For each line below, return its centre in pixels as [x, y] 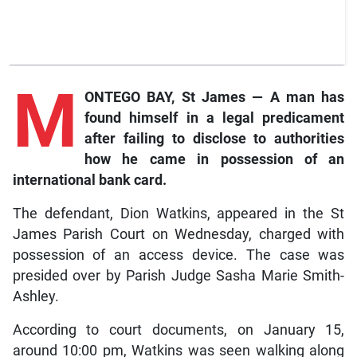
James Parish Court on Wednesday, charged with [178, 235]
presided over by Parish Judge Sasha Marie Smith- [178, 276]
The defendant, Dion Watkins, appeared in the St [178, 214]
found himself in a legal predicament [214, 118]
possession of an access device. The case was [178, 255]
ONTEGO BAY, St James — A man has [214, 98]
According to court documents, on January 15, [178, 330]
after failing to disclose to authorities [214, 139]
